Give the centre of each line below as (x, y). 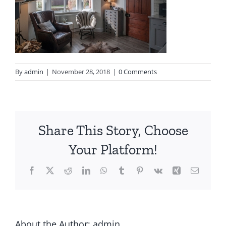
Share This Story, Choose (113, 130)
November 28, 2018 (81, 71)
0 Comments (138, 71)
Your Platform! (113, 149)
